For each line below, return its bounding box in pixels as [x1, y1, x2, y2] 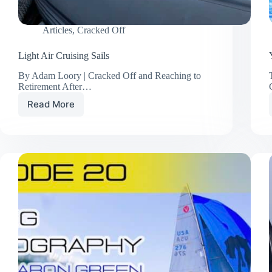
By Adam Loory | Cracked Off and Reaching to [18, 70, 201, 81]
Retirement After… [18, 81, 92, 92]
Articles [42, 25, 72, 36]
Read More [27, 98, 75, 110]
